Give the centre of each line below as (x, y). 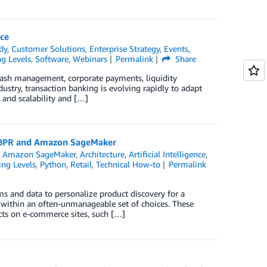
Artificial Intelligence (167, 154)
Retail (81, 164)
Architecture (103, 154)
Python (53, 164)
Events (176, 49)
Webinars (90, 59)
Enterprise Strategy (125, 49)
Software (52, 59)
